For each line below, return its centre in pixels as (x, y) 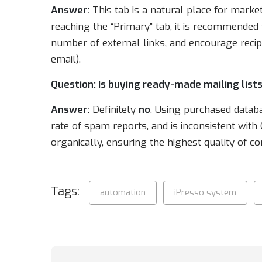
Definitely (114, 110)
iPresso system (205, 192)
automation (123, 192)
